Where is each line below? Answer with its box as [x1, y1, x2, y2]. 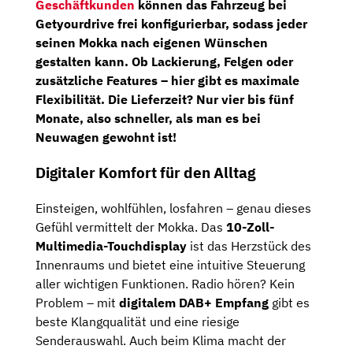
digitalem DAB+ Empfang [119, 294, 269, 310]
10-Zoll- [226, 218, 274, 235]
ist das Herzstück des [187, 237, 311, 254]
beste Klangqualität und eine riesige [35, 313, 240, 329]
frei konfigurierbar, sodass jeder [114, 16, 307, 32]
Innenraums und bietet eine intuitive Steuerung [35, 256, 305, 273]
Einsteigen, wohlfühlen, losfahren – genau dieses [35, 199, 311, 216]
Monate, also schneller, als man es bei [35, 110, 261, 127]
